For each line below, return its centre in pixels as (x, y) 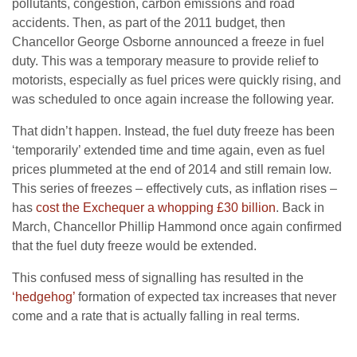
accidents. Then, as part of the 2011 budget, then (149, 22)
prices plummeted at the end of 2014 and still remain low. (172, 169)
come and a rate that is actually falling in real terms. (156, 316)
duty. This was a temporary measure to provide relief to (165, 61)
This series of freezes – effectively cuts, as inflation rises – (175, 188)
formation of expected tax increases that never (206, 296)
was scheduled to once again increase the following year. (173, 99)
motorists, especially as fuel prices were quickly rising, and (177, 80)
